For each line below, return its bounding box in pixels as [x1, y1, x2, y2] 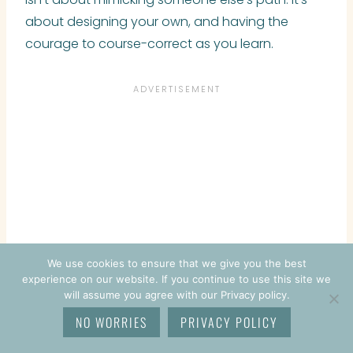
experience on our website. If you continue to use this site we [22, 273, 331, 286]
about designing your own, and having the [25, 12, 288, 31]
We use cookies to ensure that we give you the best [46, 257, 307, 270]
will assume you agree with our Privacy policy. [63, 288, 290, 302]
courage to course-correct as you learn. [25, 34, 273, 53]
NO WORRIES [75, 312, 147, 332]
